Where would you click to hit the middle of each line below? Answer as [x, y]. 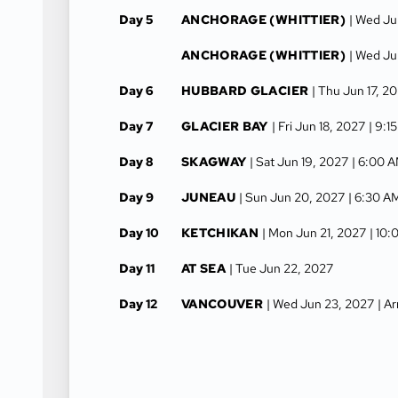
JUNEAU [209, 197]
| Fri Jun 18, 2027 [318, 126]
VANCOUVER [223, 304]
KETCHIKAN [220, 233]
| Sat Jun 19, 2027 [299, 162]
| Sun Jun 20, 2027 [292, 197]
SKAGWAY [214, 162]
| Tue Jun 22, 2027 [282, 268]
